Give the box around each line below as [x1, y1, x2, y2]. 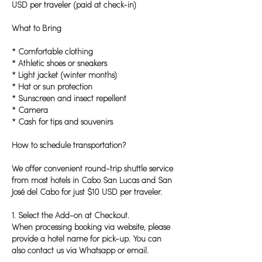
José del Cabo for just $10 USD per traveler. [12, 188, 162, 197]
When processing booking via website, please [12, 223, 170, 232]
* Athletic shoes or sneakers [12, 59, 107, 68]
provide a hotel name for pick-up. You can [12, 235, 161, 244]
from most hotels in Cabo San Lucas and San [12, 176, 172, 185]
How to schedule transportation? [12, 141, 126, 150]
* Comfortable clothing [12, 47, 93, 57]
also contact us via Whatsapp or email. [12, 246, 149, 256]
